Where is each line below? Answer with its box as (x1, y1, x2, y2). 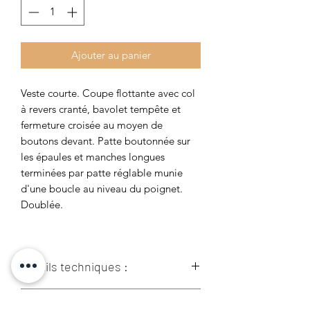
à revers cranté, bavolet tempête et (21, 102, 181, 116)
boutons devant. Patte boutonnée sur (21, 134, 190, 147)
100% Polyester (21, 289, 93, 302)
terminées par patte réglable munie (21, 165, 183, 179)
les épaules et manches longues (21, 149, 165, 163)
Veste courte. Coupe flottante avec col (21, 86, 195, 100)
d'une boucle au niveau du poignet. (21, 181, 183, 195)
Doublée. (21, 197, 63, 211)
